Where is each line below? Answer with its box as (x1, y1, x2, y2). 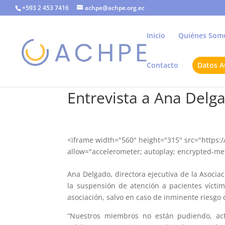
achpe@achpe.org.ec (85, 4, 145, 12)
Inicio (147, 31, 165, 40)
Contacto (147, 60, 178, 70)
